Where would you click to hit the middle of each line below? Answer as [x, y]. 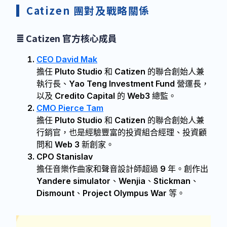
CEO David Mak [67, 59]
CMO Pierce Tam [70, 108]
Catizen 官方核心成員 [71, 38]
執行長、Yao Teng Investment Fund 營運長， [123, 83]
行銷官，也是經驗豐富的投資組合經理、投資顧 [122, 132]
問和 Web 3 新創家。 [75, 144]
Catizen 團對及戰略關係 [88, 10]
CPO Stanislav [65, 156]
